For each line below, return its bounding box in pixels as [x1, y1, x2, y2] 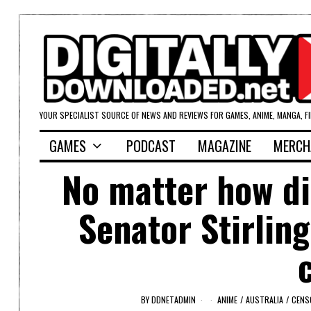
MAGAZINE [198, 135, 251, 157]
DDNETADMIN [151, 293, 196, 305]
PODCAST [126, 135, 176, 157]
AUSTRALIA [246, 293, 283, 305]
